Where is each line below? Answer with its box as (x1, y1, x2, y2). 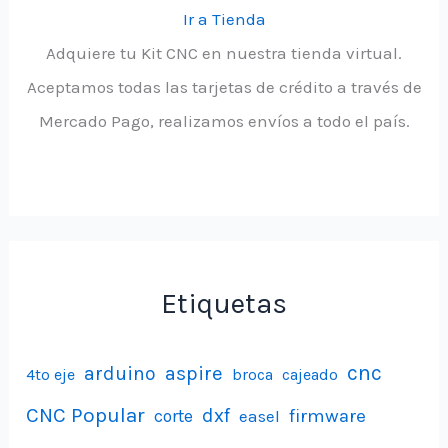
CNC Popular (26, 403, 146, 428)
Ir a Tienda (182, 8, 266, 29)
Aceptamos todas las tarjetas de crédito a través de (26, 76, 422, 97)
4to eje (26, 365, 76, 385)
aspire (165, 361, 224, 386)
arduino (84, 362, 157, 386)
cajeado (282, 365, 339, 385)
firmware (289, 405, 367, 428)
